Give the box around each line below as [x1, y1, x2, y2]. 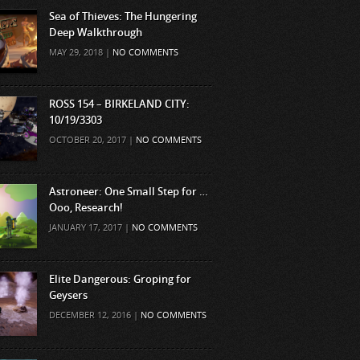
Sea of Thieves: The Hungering [49, 10, 197, 22]
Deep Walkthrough [49, 27, 142, 39]
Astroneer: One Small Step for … [49, 186, 208, 198]
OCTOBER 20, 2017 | [49, 135, 136, 145]
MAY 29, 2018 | [49, 47, 112, 58]
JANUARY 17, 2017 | [49, 223, 132, 233]
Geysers [49, 289, 88, 301]
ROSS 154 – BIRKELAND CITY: [49, 98, 190, 110]
